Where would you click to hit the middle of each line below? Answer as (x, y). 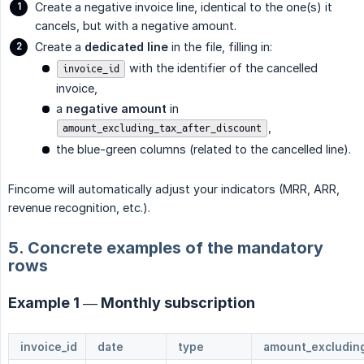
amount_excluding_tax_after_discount (162, 128)
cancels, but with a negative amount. (136, 25)
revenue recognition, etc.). (79, 207)
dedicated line (126, 46)
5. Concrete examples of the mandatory (166, 247)
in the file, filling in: (220, 46)
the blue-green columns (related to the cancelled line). (204, 149)
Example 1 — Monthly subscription (132, 302)
